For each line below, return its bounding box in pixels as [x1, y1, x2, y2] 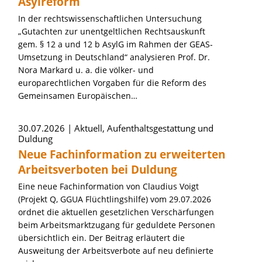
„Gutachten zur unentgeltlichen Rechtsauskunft [18, 26, 205, 37]
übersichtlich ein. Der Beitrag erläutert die [18, 232, 185, 243]
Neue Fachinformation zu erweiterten [18, 147, 225, 162]
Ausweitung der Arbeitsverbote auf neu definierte [18, 245, 213, 256]
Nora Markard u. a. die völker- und [18, 64, 154, 75]
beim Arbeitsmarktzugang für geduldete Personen [18, 219, 215, 230]
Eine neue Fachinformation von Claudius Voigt [18, 181, 199, 192]
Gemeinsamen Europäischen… [18, 90, 137, 101]
